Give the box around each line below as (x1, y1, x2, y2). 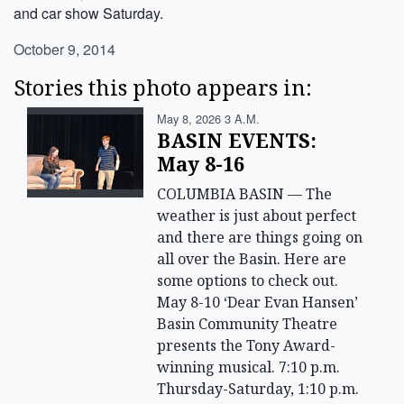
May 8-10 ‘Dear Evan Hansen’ (157, 291, 359, 312)
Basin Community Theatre (157, 313, 338, 334)
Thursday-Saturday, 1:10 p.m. (157, 378, 360, 399)
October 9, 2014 (14, 38, 115, 60)
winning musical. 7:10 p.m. (157, 356, 341, 377)
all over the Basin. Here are (157, 248, 347, 269)
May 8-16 (157, 150, 245, 177)
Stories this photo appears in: (14, 72, 312, 102)
